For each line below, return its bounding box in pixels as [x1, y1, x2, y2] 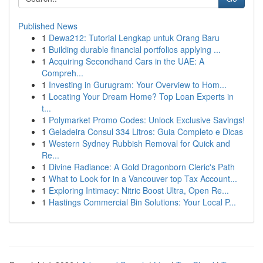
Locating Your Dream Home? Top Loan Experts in [49, 90, 234, 102]
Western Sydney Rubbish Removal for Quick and [49, 137, 230, 149]
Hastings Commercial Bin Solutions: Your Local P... [49, 196, 236, 208]
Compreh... [42, 67, 83, 79]
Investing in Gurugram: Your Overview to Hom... [49, 79, 227, 90]
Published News [18, 20, 77, 32]
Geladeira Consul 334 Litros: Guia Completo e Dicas [49, 126, 243, 137]
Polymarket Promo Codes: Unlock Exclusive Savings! [49, 114, 245, 126]
